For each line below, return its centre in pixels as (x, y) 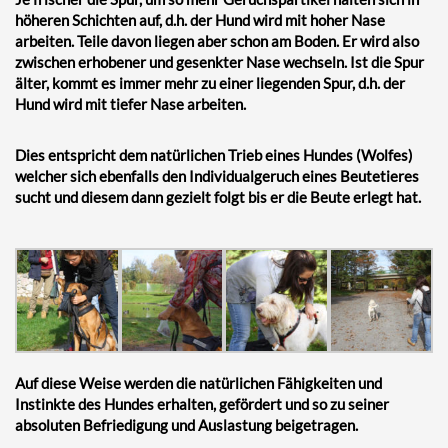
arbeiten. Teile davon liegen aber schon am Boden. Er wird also (217, 41)
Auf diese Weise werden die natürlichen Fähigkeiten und (198, 382)
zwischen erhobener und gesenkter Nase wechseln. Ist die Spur (219, 62)
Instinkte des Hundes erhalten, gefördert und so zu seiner (202, 403)
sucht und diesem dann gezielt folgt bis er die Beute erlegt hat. (218, 197)
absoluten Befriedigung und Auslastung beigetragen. (186, 424)
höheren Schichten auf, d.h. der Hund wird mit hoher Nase (200, 20)
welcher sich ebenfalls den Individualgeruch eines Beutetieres (217, 176)
